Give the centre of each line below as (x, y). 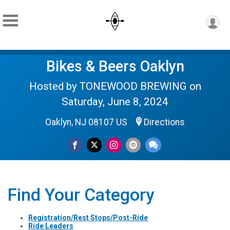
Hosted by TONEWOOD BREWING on (115, 86)
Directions (164, 122)
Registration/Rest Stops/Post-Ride (88, 217)
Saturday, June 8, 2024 (115, 102)
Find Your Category (81, 195)
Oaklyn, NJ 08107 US (87, 122)
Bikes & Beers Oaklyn (115, 66)
